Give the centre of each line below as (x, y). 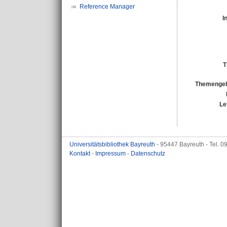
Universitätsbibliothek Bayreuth (113, 144)
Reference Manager (107, 7)
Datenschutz (148, 154)
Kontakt (81, 154)
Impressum (111, 154)
